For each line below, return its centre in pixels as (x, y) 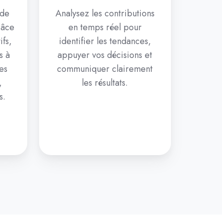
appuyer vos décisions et (105, 55)
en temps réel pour (105, 28)
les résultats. (105, 83)
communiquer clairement (105, 69)
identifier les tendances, (105, 41)
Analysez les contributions (105, 14)
